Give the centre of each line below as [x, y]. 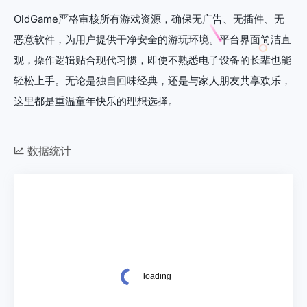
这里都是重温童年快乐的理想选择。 [96, 101]
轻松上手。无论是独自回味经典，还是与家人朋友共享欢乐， [152, 80]
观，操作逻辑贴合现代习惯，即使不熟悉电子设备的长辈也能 [152, 60]
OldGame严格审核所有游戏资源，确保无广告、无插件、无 [149, 19]
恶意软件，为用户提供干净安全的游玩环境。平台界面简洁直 [152, 39]
